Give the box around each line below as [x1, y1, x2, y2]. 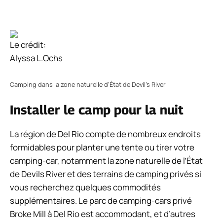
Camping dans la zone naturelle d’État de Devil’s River [10, 80, 166, 89]
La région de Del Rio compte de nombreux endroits [10, 128, 201, 140]
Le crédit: [10, 38, 46, 50]
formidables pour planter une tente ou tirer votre [10, 141, 194, 153]
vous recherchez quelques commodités [10, 181, 161, 193]
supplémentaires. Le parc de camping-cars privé [10, 194, 192, 206]
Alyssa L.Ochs [10, 52, 63, 64]
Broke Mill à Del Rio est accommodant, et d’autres [10, 208, 195, 220]
